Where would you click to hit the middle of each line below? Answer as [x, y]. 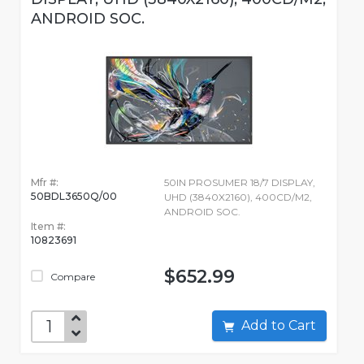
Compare [71, 277]
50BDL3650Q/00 [74, 197]
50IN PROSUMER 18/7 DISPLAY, [239, 183]
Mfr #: [45, 183]
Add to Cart [302, 326]
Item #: [48, 227]
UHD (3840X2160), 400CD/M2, [238, 197]
